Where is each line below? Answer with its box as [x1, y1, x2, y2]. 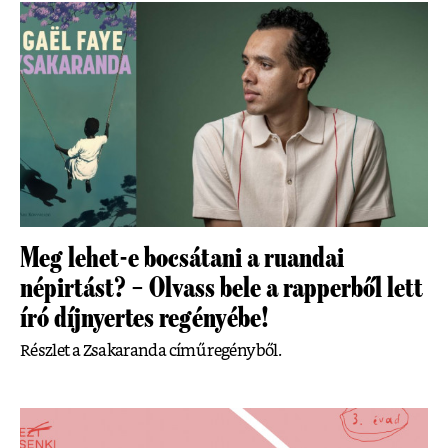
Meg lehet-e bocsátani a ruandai [20, 243, 344, 274]
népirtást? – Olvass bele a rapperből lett [20, 273, 423, 304]
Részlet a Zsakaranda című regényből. [20, 343, 281, 360]
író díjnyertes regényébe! [20, 303, 269, 334]
